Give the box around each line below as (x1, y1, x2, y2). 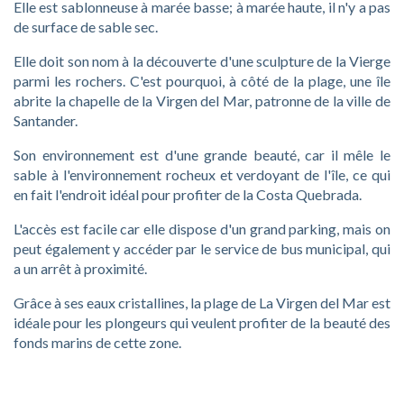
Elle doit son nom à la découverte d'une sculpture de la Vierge (14, 51, 390, 69)
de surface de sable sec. (14, 17, 158, 35)
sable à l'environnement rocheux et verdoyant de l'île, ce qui (14, 165, 390, 183)
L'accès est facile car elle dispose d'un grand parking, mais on (14, 219, 390, 237)
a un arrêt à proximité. (14, 259, 147, 277)
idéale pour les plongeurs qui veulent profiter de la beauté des (14, 313, 390, 331)
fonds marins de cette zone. (14, 333, 181, 351)
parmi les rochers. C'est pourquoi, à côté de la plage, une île (14, 71, 390, 89)
